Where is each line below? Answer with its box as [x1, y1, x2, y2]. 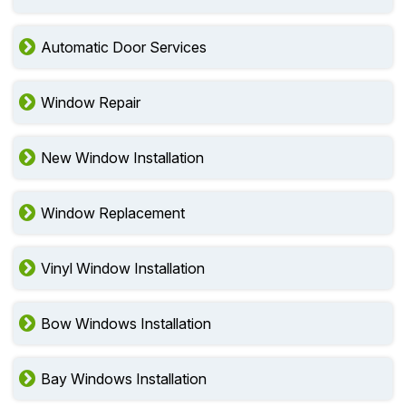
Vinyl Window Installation [41, 259, 205, 277]
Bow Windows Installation [41, 314, 211, 333]
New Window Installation [41, 149, 204, 167]
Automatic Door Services [41, 38, 207, 56]
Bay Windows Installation [41, 370, 207, 388]
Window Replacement [41, 204, 185, 222]
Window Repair [41, 93, 140, 111]
